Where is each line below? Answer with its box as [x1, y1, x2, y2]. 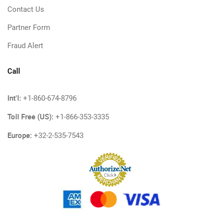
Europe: [7, 130, 32, 140]
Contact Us [7, 5, 44, 14]
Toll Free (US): [7, 111, 54, 121]
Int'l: [7, 93, 21, 103]
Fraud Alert [7, 41, 43, 50]
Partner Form [7, 23, 50, 32]
